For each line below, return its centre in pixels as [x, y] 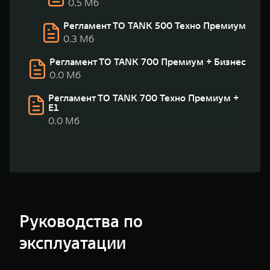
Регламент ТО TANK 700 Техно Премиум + [143, 98]
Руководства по [81, 221]
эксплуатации [73, 243]
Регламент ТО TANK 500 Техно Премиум [155, 25]
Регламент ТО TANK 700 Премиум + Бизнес [148, 61]
